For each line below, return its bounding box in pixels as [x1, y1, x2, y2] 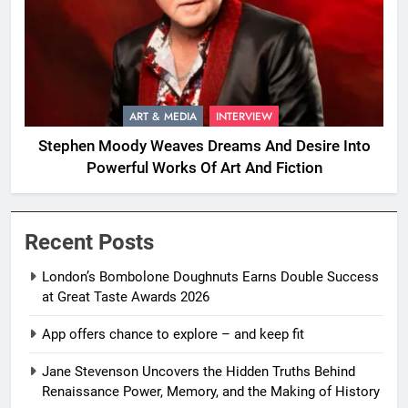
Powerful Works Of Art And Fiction [86, 159, 322, 178]
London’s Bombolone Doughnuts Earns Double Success [42, 269, 379, 286]
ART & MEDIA [129, 108, 197, 126]
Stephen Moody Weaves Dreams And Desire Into [37, 138, 371, 156]
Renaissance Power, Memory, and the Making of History [42, 383, 380, 401]
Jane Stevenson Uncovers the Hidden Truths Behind [42, 363, 355, 381]
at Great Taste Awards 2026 [42, 289, 209, 306]
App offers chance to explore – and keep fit [42, 326, 304, 343]
